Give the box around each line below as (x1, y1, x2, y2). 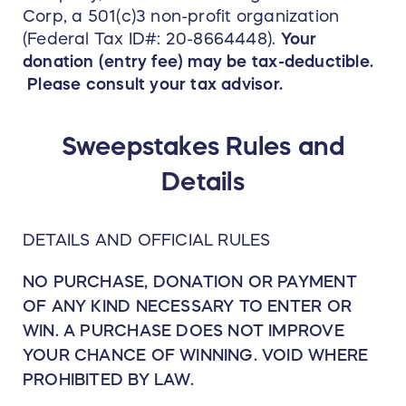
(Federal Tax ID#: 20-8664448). (23, 31, 281, 48)
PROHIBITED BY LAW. (23, 372, 194, 389)
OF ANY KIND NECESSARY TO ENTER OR (23, 298, 352, 315)
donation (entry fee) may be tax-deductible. (23, 53, 374, 71)
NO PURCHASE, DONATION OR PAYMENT (23, 274, 357, 291)
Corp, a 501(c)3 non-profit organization (23, 8, 340, 25)
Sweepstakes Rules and (61, 133, 345, 159)
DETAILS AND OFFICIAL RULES (23, 232, 271, 249)
